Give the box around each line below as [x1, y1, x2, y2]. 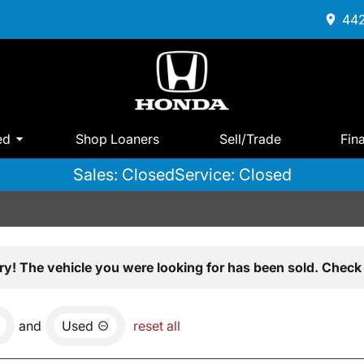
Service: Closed [174, 165, 292, 185]
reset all [133, 318, 180, 335]
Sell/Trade [219, 130, 281, 147]
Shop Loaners [76, 130, 160, 147]
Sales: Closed [72, 165, 175, 185]
